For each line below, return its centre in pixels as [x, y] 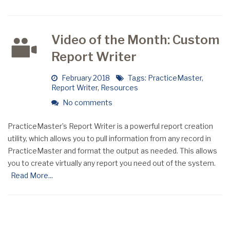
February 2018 [88, 78]
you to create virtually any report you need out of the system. [112, 163]
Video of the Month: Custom [135, 40]
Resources [119, 88]
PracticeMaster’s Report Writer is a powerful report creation [110, 126]
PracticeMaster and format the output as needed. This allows [112, 151]
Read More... [30, 175]
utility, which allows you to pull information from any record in [109, 138]
